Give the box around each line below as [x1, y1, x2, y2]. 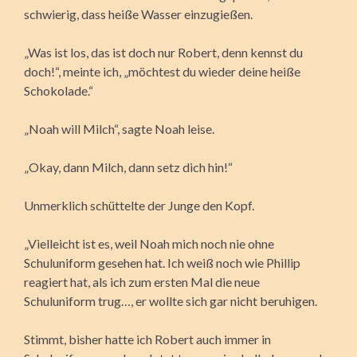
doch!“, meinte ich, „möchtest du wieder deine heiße [24, 63, 300, 79]
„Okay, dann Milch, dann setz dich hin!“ [24, 159, 233, 175]
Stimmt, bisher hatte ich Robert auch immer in [24, 331, 271, 347]
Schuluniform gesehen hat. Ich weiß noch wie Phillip [24, 254, 300, 270]
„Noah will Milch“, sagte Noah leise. [24, 120, 214, 136]
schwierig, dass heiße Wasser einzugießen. [24, 6, 253, 22]
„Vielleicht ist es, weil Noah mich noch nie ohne [24, 235, 274, 251]
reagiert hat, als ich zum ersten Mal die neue [24, 273, 260, 289]
